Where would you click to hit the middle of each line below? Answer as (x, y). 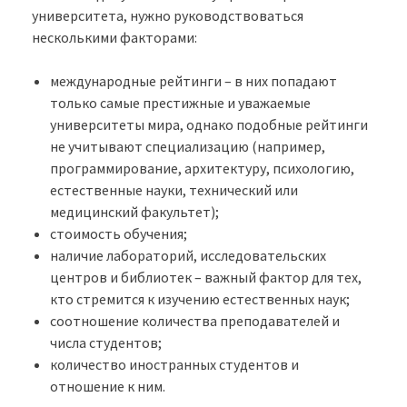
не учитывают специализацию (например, (188, 147)
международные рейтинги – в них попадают (194, 81)
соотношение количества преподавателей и (195, 321)
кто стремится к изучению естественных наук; (200, 299)
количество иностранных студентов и (174, 365)
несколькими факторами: (114, 38)
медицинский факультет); (134, 212)
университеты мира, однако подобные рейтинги (209, 125)
